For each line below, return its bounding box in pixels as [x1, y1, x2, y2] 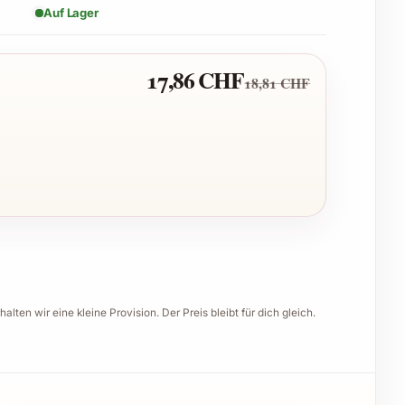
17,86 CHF [146, 62, 245, 98]
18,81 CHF [244, 72, 311, 94]
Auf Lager [43, 5, 99, 21]
